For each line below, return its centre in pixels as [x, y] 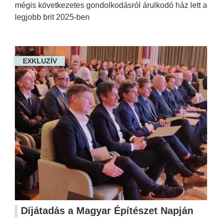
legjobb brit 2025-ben [52, 17]
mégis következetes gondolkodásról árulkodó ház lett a [111, 5]
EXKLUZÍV [40, 61]
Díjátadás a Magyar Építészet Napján [107, 211]
